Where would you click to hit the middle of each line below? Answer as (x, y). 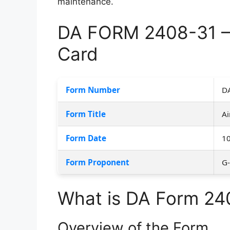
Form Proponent (98, 162)
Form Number (93, 90)
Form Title (86, 114)
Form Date (86, 138)
